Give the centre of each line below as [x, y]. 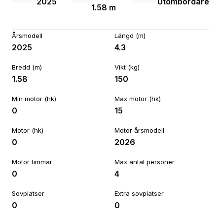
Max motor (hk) [138, 99]
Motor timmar [32, 162]
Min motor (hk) [34, 99]
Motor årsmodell [139, 130]
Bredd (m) [27, 67]
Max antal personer [145, 162]
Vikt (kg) [127, 67]
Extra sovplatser [139, 193]
